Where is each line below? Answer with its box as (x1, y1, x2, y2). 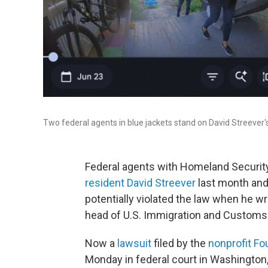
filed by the (151, 237, 208, 250)
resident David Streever (85, 176, 196, 190)
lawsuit (117, 237, 151, 250)
